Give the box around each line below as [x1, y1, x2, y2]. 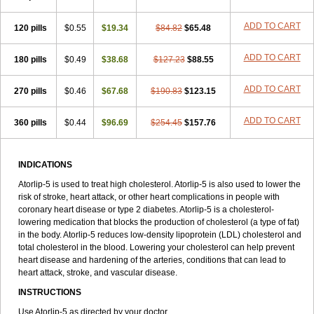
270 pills [14, 86, 47, 96]
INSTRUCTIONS [18, 287, 81, 297]
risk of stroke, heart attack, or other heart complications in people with [18, 192, 280, 202]
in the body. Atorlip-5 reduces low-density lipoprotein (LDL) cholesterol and [18, 230, 301, 240]
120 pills [14, 23, 47, 33]
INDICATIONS [18, 160, 72, 170]
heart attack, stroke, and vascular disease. [18, 268, 177, 278]
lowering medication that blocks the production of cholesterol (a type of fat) [18, 217, 299, 227]
